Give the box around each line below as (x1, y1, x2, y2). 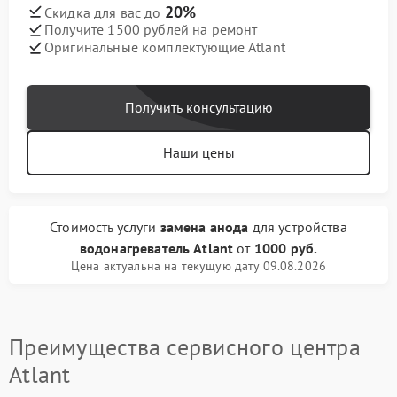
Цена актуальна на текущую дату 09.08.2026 (70, 257, 327, 274)
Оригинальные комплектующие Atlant (44, 38, 285, 57)
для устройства (248, 217, 347, 236)
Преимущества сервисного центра (9, 331, 361, 362)
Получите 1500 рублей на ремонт (44, 20, 258, 39)
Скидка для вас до (44, 3, 165, 21)
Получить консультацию (124, 97, 273, 116)
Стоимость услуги (50, 217, 160, 236)
